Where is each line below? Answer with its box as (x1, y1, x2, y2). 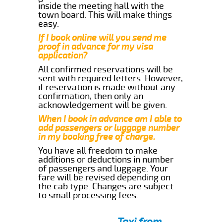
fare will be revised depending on (38, 171, 171, 183)
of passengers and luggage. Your (38, 163, 168, 174)
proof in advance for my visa (38, 41, 154, 52)
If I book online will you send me (38, 32, 167, 43)
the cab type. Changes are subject (38, 180, 174, 192)
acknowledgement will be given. (38, 99, 167, 111)
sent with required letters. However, (38, 72, 183, 84)
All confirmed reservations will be (38, 63, 173, 75)
